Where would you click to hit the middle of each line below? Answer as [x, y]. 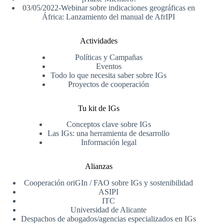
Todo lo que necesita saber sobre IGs [109, 75]
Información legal [108, 142]
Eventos [108, 66]
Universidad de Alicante [109, 210]
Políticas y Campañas [108, 57]
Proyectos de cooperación [109, 84]
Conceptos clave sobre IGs [108, 124]
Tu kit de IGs [98, 108]
